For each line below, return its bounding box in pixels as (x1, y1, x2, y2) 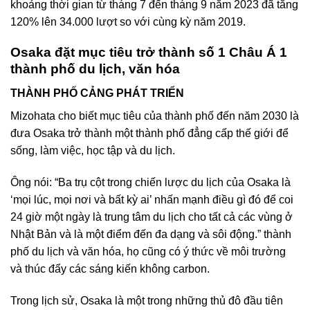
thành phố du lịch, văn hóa (10, 62, 180, 77)
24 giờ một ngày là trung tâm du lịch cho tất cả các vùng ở (10, 210, 293, 223)
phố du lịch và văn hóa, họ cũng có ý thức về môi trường (10, 245, 286, 257)
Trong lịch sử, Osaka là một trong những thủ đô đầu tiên (10, 294, 283, 307)
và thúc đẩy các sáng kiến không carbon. (10, 262, 210, 275)
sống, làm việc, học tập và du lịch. (10, 145, 175, 157)
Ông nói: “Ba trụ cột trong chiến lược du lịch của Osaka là (10, 176, 291, 188)
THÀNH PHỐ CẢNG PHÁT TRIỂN (10, 87, 184, 100)
